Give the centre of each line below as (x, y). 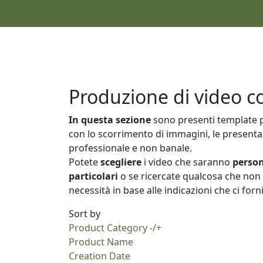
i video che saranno (187, 162)
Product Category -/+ (115, 228)
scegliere (121, 162)
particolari (93, 176)
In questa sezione (110, 120)
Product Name (101, 242)
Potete (85, 162)
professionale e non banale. (130, 148)
